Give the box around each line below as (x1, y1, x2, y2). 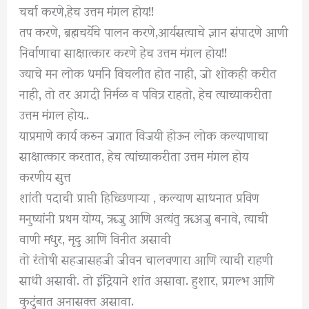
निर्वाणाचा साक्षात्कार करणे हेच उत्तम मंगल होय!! (19, 33, 228, 70)
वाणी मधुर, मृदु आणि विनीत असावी (19, 219, 172, 257)
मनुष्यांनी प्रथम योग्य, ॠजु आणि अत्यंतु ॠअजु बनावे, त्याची (19, 199, 269, 236)
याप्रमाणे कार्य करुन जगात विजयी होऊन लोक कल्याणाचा (19, 116, 269, 153)
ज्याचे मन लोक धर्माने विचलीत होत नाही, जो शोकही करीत (19, 54, 277, 91)
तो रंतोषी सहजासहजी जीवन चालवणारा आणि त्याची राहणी (19, 240, 274, 277)
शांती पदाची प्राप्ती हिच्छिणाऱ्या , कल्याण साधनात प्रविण (19, 178, 260, 215)
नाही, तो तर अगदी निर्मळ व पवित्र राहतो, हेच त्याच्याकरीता (19, 74, 272, 112)
